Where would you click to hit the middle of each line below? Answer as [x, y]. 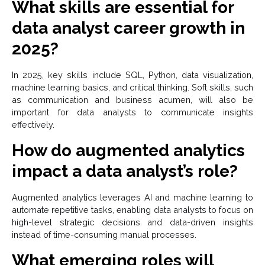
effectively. [33, 125]
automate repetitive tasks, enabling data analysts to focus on [132, 210]
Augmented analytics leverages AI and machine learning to [132, 198]
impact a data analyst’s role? [125, 172]
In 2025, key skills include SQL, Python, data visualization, [132, 75]
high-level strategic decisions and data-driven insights [132, 222]
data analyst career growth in [128, 28]
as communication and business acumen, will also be [132, 100]
